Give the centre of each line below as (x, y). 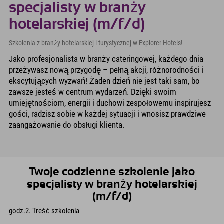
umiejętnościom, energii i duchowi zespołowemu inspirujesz (110, 103)
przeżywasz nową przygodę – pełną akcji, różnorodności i (106, 70)
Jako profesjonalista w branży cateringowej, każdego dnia (106, 59)
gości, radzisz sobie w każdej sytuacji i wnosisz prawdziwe (107, 114)
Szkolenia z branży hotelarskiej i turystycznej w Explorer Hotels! (96, 43)
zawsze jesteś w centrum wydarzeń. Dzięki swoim (93, 92)
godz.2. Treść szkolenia (44, 211)
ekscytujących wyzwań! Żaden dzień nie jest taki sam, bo (104, 81)
